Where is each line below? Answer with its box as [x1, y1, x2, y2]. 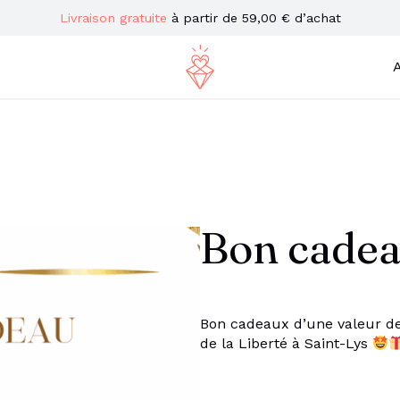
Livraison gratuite [59, 11, 167, 25]
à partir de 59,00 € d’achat [166, 11, 341, 25]
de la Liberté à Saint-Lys [200, 335, 372, 352]
